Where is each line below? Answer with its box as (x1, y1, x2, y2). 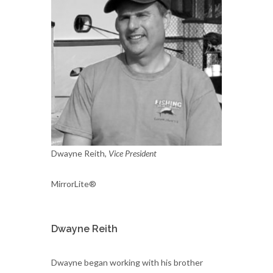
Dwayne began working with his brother (51, 257, 203, 268)
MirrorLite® (51, 179, 96, 189)
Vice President (108, 148, 157, 158)
